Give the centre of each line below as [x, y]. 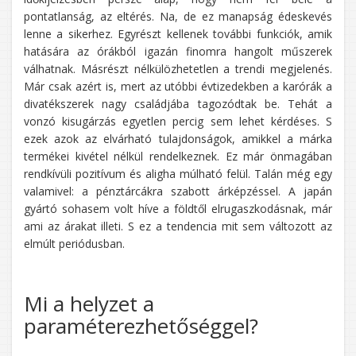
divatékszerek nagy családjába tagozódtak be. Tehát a [178, 103]
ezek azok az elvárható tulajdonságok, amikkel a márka [178, 138]
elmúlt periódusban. [74, 243]
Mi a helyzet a [89, 303]
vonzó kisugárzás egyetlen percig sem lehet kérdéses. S [178, 121]
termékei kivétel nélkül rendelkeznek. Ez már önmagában [178, 156]
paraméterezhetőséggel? [141, 325]
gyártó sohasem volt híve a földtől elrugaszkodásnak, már [178, 208]
